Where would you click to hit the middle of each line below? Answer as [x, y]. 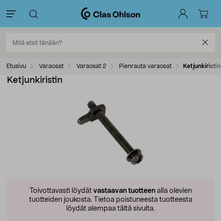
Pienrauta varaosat [145, 66]
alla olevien [173, 191]
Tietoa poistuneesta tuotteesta [142, 200]
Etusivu [16, 66]
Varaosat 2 [91, 66]
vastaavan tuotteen [124, 191]
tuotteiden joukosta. [60, 200]
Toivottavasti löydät [61, 191]
